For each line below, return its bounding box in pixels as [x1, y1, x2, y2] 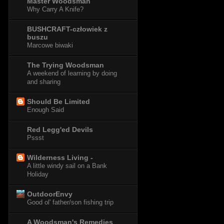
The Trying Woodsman [27, 61, 104, 69]
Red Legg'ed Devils [27, 125, 93, 134]
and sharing [27, 78, 60, 86]
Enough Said [27, 106, 64, 114]
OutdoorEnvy [27, 190, 72, 198]
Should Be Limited [27, 97, 90, 106]
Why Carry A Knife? [27, 5, 83, 13]
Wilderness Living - [27, 153, 93, 162]
